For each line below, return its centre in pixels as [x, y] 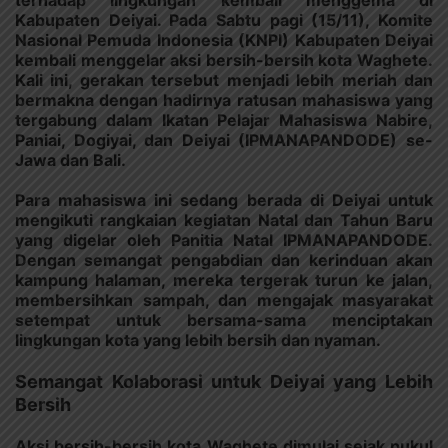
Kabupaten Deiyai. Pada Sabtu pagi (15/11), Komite [224, 19]
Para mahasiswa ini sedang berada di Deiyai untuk [224, 199]
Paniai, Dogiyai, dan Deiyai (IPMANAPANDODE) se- [224, 139]
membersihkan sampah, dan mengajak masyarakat [224, 299]
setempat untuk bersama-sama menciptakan [224, 319]
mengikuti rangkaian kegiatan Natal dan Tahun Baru [224, 219]
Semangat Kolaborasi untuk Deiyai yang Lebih [224, 381]
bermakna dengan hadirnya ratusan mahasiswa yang [224, 99]
